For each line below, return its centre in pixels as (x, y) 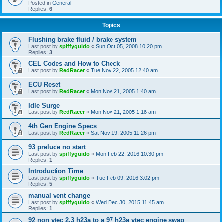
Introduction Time (56, 171)
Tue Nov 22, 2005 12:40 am (124, 70)
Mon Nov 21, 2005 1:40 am (123, 91)
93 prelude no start (57, 147)
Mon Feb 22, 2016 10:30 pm (129, 153)
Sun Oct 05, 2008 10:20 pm (129, 46)
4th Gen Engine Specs (62, 126)
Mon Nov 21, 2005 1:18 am (123, 112)
